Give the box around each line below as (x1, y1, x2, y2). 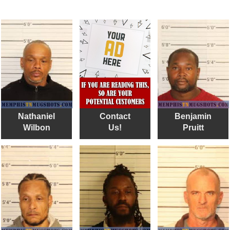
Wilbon (23, 123, 50, 132)
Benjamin (175, 112, 212, 121)
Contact (99, 112, 130, 121)
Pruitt (182, 123, 204, 132)
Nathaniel (18, 112, 55, 121)
